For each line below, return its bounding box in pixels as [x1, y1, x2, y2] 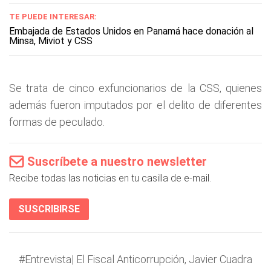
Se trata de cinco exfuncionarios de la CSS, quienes [9, 82, 262, 94]
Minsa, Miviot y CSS [9, 35, 93, 47]
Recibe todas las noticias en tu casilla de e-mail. [9, 172, 211, 184]
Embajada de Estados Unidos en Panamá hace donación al [9, 25, 253, 37]
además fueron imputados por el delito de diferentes [9, 99, 262, 111]
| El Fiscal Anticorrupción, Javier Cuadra [71, 253, 252, 266]
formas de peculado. [9, 116, 105, 128]
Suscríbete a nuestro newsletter [27, 154, 207, 169]
